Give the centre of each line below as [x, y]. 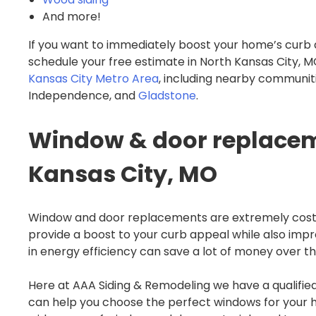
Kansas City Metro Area [93, 79]
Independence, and [83, 96]
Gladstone [167, 96]
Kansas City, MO [123, 174]
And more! [72, 17]
